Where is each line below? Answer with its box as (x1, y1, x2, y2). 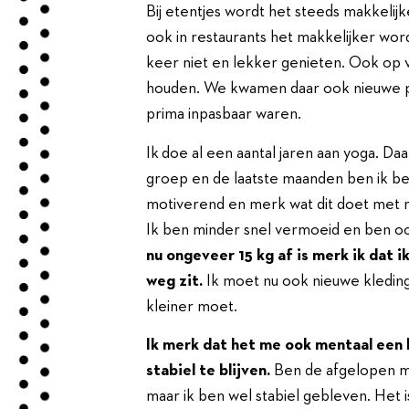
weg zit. (146, 272, 203, 289)
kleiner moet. (146, 298, 240, 315)
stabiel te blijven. (146, 362, 270, 380)
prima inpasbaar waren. (146, 106, 304, 123)
